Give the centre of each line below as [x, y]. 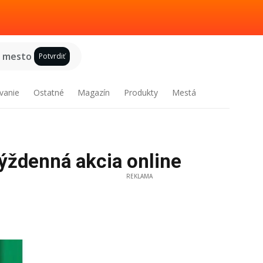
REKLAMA [139, 176]
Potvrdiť [52, 56]
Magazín [94, 92]
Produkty [141, 92]
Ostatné [48, 92]
